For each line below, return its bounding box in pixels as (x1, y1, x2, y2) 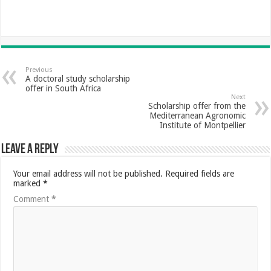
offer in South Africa (25, 83, 102, 94)
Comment (13, 194, 52, 204)
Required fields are (165, 169, 235, 179)
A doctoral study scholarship (25, 74, 131, 84)
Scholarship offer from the (148, 101, 246, 111)
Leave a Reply (1, 143, 59, 157)
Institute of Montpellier (159, 120, 246, 131)
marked (13, 178, 44, 189)
